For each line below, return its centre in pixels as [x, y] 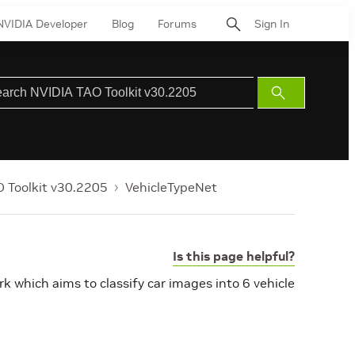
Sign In [272, 23]
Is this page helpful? [234, 256]
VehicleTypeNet [171, 187]
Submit [296, 92]
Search [296, 111]
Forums [177, 23]
